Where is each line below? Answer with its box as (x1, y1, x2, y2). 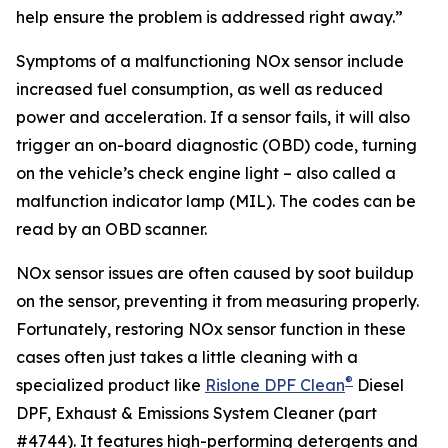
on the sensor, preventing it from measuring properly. (16, 291, 419, 311)
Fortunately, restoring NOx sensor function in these (16, 319, 406, 339)
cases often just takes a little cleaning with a (16, 347, 358, 367)
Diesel (353, 375, 404, 395)
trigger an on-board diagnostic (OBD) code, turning (16, 135, 417, 155)
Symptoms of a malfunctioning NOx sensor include (16, 51, 404, 71)
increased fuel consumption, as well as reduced (16, 79, 383, 99)
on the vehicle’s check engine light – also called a (16, 163, 396, 183)
